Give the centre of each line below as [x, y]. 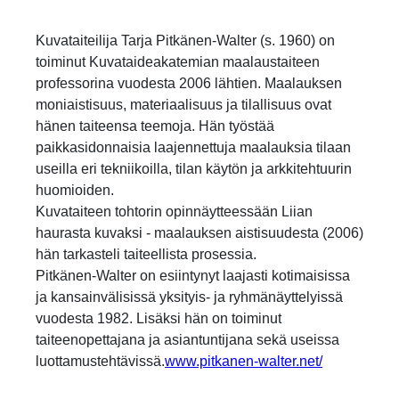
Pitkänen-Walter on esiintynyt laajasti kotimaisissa [193, 276]
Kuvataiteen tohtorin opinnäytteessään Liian [174, 212]
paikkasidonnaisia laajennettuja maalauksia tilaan [193, 148]
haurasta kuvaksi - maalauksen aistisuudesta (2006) [199, 233]
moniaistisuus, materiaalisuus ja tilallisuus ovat [183, 105]
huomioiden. [75, 191]
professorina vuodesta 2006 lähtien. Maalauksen [189, 84]
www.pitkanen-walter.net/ [244, 362]
